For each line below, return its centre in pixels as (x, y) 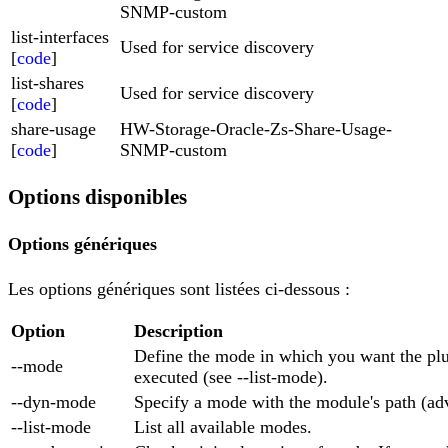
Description (178, 330)
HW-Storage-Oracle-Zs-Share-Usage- (256, 128)
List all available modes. (223, 426)
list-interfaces (60, 36)
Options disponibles (97, 196)
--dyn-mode (53, 401)
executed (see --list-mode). (231, 376)
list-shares (47, 82)
